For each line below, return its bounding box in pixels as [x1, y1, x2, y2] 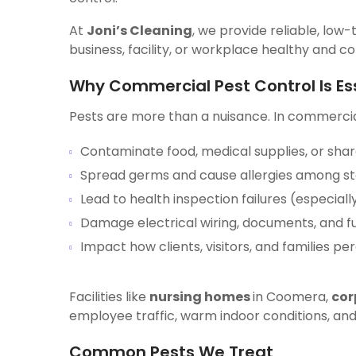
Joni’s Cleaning [87, 21, 192, 40]
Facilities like [69, 288, 149, 306]
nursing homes [149, 288, 253, 306]
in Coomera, [253, 288, 331, 306]
